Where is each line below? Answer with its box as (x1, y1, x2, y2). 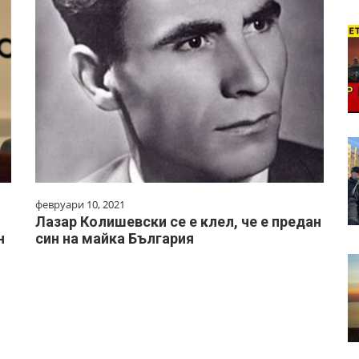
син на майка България (35, 229, 194, 247)
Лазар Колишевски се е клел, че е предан (35, 212, 321, 230)
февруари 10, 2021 (35, 196, 125, 212)
